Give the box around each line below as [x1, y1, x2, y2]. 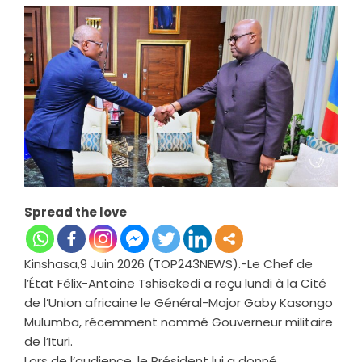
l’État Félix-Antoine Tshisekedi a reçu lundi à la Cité [24, 274, 326, 292]
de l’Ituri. [24, 332, 73, 350]
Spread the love [24, 203, 127, 221]
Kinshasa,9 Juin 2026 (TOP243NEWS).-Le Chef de [24, 255, 313, 272]
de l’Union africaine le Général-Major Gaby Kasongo [24, 293, 333, 311]
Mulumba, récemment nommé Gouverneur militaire [24, 313, 333, 330]
